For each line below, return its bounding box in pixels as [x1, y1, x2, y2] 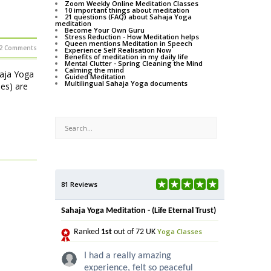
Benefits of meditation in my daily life [65, 52, 188, 62]
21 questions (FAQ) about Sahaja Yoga [65, 12, 192, 22]
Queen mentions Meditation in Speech [65, 39, 192, 48]
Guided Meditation [65, 72, 126, 82]
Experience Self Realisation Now [65, 45, 171, 55]
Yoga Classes [157, 227, 202, 237]
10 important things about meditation [65, 5, 189, 15]
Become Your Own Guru [65, 25, 145, 35]
